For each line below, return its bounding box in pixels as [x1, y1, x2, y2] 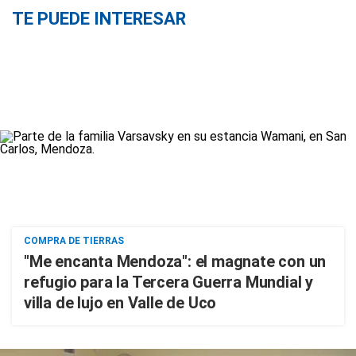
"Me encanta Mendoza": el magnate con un [24, 252, 327, 271]
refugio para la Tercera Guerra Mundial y [24, 273, 313, 292]
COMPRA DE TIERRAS [24, 235, 124, 246]
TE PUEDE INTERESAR [12, 9, 186, 29]
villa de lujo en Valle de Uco [24, 293, 217, 312]
